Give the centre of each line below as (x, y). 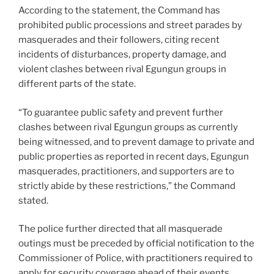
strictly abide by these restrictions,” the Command (127, 186)
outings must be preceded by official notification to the (136, 244)
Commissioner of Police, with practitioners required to (135, 258)
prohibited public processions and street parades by (130, 25)
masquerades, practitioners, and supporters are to (126, 171)
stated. (33, 200)
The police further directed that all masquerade (120, 229)
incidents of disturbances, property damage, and (122, 55)
